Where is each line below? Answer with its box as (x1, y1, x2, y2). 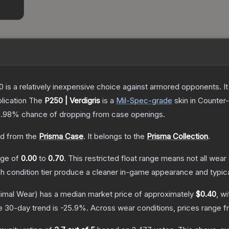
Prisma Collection (147, 131, 208, 142)
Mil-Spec (116, 96, 148, 106)
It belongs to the (87, 131, 147, 142)
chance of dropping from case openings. (19, 109, 165, 120)
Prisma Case (39, 131, 83, 142)
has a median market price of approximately (38, 189, 196, 199)
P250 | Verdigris (44, 96, 100, 106)
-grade (148, 96, 172, 106)
